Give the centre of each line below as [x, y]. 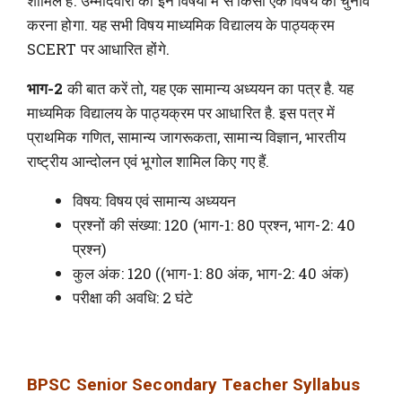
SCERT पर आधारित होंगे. [98, 49]
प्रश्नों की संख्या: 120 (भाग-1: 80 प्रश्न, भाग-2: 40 [214, 225]
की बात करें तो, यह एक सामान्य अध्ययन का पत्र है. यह [209, 89]
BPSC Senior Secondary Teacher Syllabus [193, 384]
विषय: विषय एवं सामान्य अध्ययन [155, 201]
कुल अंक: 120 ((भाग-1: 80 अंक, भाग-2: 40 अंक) [211, 274]
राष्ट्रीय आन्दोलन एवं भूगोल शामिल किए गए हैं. [149, 162]
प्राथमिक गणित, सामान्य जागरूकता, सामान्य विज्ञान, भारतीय [186, 137]
